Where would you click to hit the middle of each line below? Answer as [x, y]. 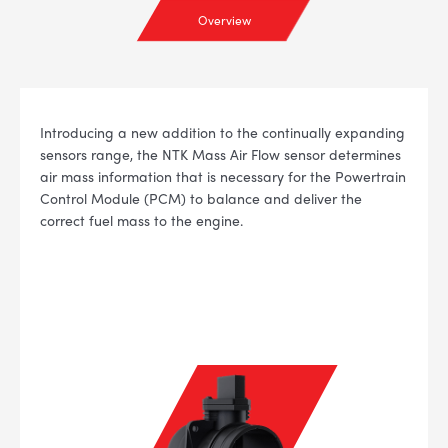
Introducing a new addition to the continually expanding [222, 132]
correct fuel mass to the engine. [141, 220]
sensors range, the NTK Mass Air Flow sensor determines [220, 154]
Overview [224, 20]
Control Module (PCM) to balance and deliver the [201, 198]
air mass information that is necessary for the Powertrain [223, 176]
